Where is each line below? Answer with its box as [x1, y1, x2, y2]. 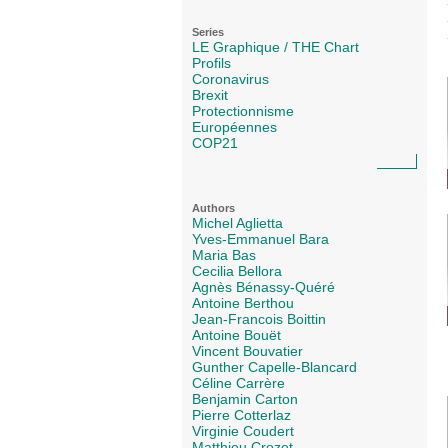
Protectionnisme [192, 103, 294, 120]
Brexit [192, 87, 228, 104]
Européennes [192, 119, 277, 136]
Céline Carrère [192, 375, 285, 392]
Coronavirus [192, 71, 269, 88]
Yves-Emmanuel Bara [192, 231, 329, 248]
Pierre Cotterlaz [192, 407, 291, 424]
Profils [192, 55, 231, 72]
